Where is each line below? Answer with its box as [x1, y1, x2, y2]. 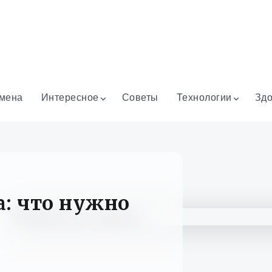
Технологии [176, 90, 232, 104]
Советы [121, 90, 158, 104]
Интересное [41, 90, 99, 104]
